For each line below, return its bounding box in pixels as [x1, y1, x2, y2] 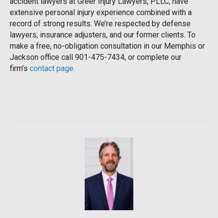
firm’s [10, 63, 30, 73]
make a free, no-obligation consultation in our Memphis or [10, 41, 205, 51]
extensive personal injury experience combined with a [10, 7, 192, 17]
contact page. [30, 63, 75, 73]
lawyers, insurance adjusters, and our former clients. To [10, 30, 196, 39]
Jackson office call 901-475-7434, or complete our [10, 52, 182, 62]
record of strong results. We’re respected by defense [10, 18, 191, 28]
